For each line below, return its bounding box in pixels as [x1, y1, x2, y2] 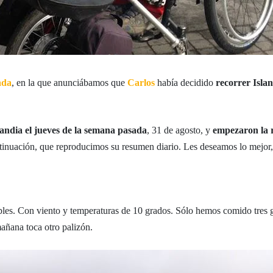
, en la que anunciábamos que [12, 77, 128, 88]
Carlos [127, 77, 155, 88]
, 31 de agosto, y [147, 125, 213, 135]
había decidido [155, 77, 216, 88]
